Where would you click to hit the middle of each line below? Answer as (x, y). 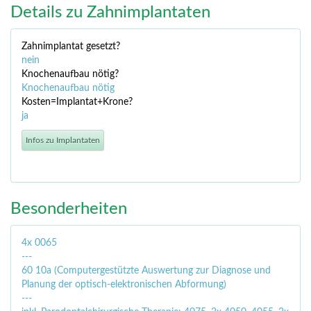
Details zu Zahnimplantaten (110, 13)
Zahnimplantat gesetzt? (71, 47)
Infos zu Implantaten (63, 141)
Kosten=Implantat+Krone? (77, 102)
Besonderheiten (69, 209)
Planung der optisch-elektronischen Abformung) (124, 285)
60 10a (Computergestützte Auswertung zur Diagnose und (146, 271)
